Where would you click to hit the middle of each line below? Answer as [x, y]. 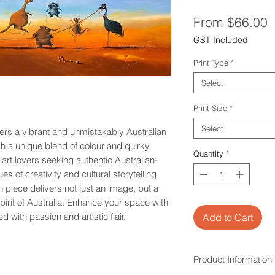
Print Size [210, 108]
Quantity [208, 154]
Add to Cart [227, 217]
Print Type [211, 63]
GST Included [220, 40]
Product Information [232, 259]
